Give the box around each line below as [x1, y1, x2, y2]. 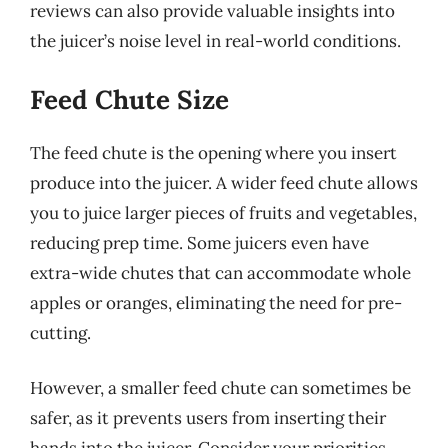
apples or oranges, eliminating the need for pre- [30, 291, 402, 314]
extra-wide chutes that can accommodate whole [30, 261, 411, 284]
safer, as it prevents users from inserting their [30, 407, 386, 429]
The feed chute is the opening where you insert [30, 141, 397, 164]
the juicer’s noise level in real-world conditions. [30, 30, 401, 52]
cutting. [30, 321, 91, 344]
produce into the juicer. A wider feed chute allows [30, 171, 418, 194]
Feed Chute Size [30, 82, 229, 116]
